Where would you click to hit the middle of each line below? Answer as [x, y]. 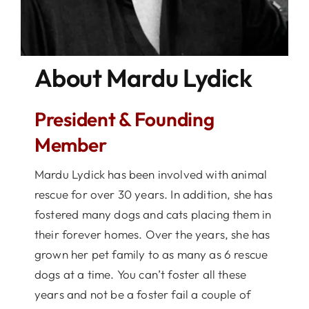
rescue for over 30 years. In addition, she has [153, 194]
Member [70, 144]
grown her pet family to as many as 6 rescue [151, 254]
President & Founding [124, 119]
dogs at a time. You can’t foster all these [140, 274]
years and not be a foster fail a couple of [143, 294]
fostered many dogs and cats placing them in [153, 214]
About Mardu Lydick [143, 77]
